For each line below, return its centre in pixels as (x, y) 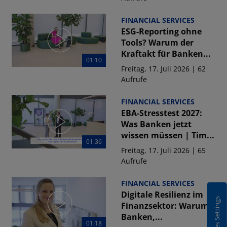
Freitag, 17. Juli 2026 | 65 (163, 150)
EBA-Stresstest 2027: (161, 113)
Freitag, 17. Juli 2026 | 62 (163, 69)
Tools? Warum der (157, 43)
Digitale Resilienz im (162, 195)
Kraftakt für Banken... (166, 54)
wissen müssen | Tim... (167, 135)
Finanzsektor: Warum (165, 206)
